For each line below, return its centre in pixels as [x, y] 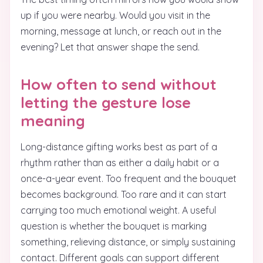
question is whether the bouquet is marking [114, 226]
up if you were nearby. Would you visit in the [115, 15]
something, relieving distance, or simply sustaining [128, 242]
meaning [53, 121]
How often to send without [119, 84]
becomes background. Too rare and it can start [124, 194]
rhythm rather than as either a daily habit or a [120, 163]
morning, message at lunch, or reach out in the [121, 31]
